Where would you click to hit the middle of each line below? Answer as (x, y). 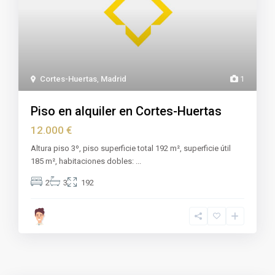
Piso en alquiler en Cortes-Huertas (126, 111)
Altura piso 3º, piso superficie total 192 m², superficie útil (131, 148)
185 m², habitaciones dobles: (83, 161)
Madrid (114, 79)
